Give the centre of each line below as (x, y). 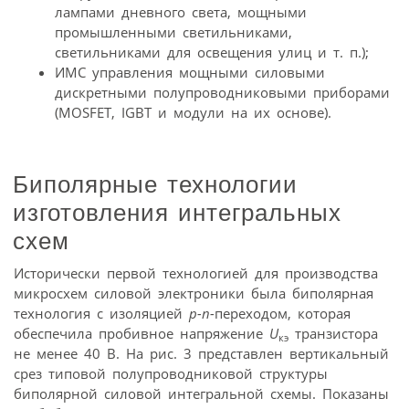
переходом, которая (283, 314)
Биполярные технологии (155, 185)
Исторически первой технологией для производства (196, 273)
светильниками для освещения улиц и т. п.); (212, 52)
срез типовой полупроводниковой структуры (171, 374)
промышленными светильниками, (173, 32)
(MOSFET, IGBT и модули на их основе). (193, 113)
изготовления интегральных (177, 213)
